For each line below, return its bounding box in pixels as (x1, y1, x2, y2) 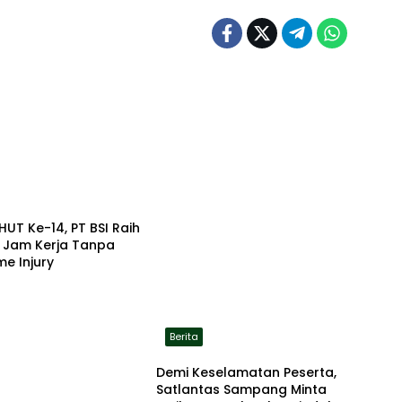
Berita (169, 329, 198, 345)
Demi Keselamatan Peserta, (155, 363, 336, 382)
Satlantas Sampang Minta (155, 380, 327, 399)
